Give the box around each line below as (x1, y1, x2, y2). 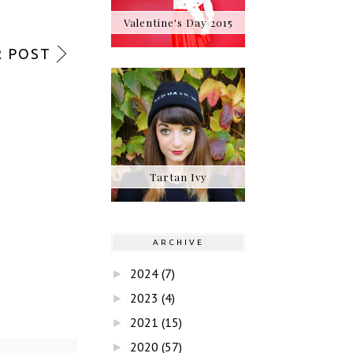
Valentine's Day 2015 (123, 15, 233, 29)
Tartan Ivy (149, 170, 207, 184)
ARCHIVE (152, 238, 204, 247)
